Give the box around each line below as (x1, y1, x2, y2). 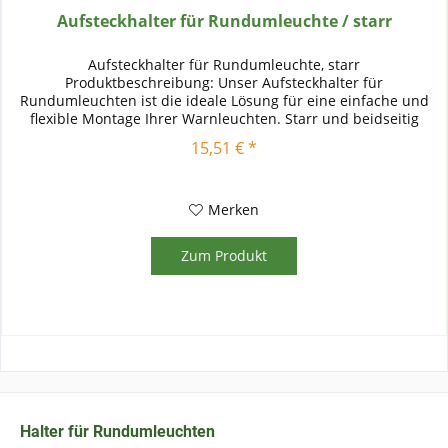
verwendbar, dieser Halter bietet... (109, 126, 340, 146)
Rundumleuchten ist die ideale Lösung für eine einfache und (19, 90, 429, 110)
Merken (208, 199, 260, 219)
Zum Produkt (181, 245, 268, 265)
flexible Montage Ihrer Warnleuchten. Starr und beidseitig (29, 108, 419, 128)
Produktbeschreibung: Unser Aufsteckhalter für (65, 72, 384, 92)
